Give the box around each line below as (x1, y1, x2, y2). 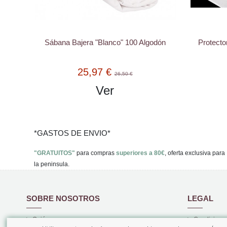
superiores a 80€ (116, 149, 165, 157)
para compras (75, 149, 116, 157)
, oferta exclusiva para (165, 149, 225, 157)
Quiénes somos (32, 216, 75, 223)
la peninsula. (34, 161, 69, 168)
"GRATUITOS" (34, 149, 75, 157)
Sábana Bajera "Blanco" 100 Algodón (44, 38, 166, 47)
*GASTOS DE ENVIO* (34, 128, 110, 137)
